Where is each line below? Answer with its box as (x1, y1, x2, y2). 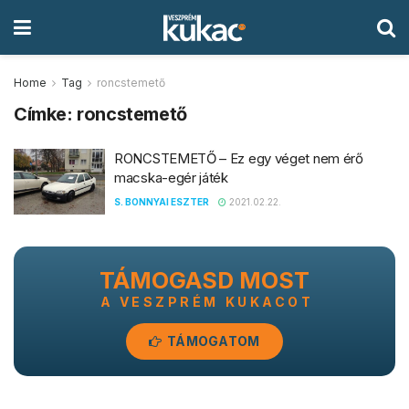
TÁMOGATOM (163, 332, 260, 349)
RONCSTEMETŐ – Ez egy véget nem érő (114, 150, 363, 167)
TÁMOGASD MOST (100, 266, 309, 294)
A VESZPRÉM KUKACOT (100, 293, 314, 309)
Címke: (14, 103, 78, 125)
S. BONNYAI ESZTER (114, 196, 209, 207)
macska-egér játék (114, 169, 228, 186)
